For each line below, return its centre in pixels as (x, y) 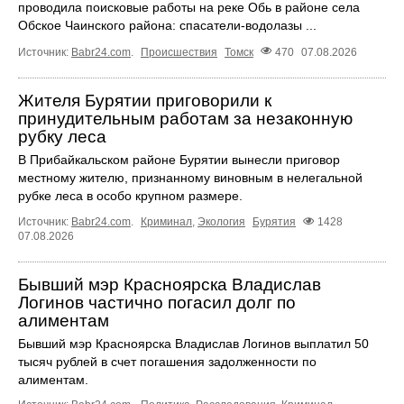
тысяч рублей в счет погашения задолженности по (167, 361)
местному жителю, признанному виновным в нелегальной (190, 177)
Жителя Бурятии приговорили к (145, 100)
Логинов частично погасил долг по (157, 302)
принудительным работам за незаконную (185, 118)
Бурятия (274, 221)
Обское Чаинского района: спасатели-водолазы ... (167, 26)
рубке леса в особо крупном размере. (130, 195)
